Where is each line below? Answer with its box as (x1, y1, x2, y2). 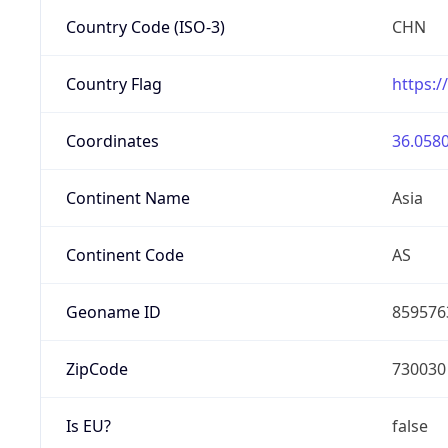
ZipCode (65, 357, 128, 380)
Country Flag (65, 72, 162, 95)
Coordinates (65, 129, 159, 152)
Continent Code (65, 243, 184, 266)
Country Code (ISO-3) (65, 15, 225, 38)
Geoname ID (65, 300, 161, 323)
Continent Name (65, 186, 190, 209)
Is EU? (65, 414, 111, 437)
